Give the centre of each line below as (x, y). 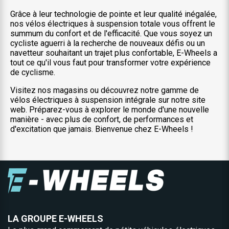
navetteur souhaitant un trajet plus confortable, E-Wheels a (114, 53)
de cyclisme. (33, 72)
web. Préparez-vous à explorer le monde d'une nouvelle (110, 110)
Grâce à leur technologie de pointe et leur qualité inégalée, (113, 14)
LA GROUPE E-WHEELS (55, 219)
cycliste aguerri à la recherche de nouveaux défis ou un (108, 43)
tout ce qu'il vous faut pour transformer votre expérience (110, 63)
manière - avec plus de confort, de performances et (102, 119)
